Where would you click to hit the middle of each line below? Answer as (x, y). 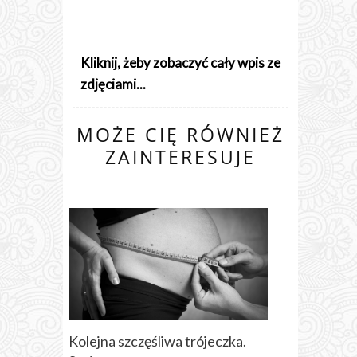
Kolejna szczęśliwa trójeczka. (157, 341)
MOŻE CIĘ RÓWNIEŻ (180, 134)
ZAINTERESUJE (180, 157)
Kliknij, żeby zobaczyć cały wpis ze (180, 62)
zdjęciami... (113, 84)
